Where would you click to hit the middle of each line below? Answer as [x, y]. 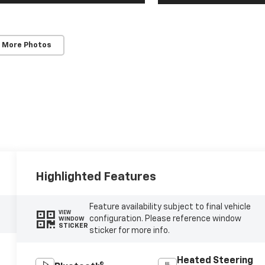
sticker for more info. [129, 231]
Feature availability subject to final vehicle [170, 207]
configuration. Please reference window [165, 219]
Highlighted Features [96, 177]
